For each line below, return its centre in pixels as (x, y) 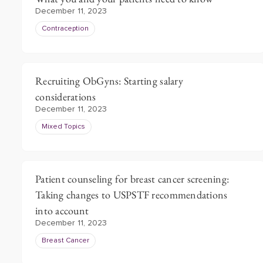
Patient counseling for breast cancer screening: (132, 179)
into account (62, 210)
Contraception (65, 29)
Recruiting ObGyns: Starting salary (109, 81)
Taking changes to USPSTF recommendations (131, 195)
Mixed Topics (63, 127)
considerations (66, 97)
